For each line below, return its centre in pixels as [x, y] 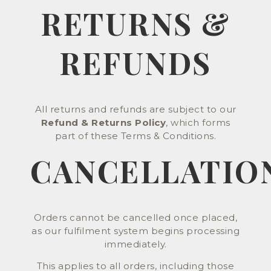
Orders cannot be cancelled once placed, [135, 217]
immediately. [135, 244]
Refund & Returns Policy [103, 122]
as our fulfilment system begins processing [135, 230]
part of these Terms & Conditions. [135, 135]
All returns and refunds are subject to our [135, 109]
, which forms [198, 122]
